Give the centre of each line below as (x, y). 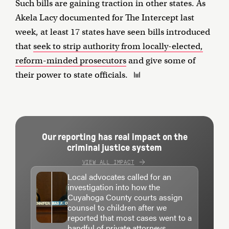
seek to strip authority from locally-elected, (118, 47)
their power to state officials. (72, 75)
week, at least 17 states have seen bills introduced (113, 32)
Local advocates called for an (120, 177)
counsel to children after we (117, 208)
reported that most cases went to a (130, 218)
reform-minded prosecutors (71, 61)
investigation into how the (114, 187)
